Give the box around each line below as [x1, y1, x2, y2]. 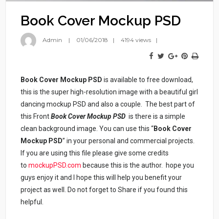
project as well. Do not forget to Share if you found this [21, 186, 188, 194]
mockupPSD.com [28, 161, 82, 170]
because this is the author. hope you [81, 161, 195, 170]
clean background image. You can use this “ [21, 125, 154, 133]
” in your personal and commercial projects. [63, 137, 195, 145]
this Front [21, 112, 51, 121]
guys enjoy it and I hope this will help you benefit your [21, 174, 182, 182]
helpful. [21, 198, 44, 206]
